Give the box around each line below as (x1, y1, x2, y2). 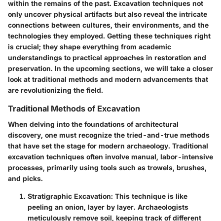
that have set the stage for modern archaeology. (8, 141, 172, 150)
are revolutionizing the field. (8, 85, 103, 94)
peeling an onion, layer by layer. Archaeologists (28, 202, 188, 211)
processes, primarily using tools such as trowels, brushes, (8, 163, 207, 172)
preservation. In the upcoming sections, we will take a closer (8, 64, 213, 73)
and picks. (8, 174, 43, 183)
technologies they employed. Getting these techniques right (8, 31, 211, 40)
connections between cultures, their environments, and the (8, 20, 209, 29)
